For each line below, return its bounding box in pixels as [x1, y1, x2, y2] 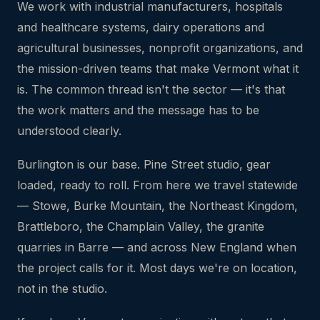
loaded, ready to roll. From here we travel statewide [17, 178, 298, 192]
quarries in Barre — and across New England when [17, 240, 296, 254]
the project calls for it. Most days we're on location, [17, 261, 297, 275]
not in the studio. [17, 281, 107, 296]
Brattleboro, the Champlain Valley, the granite [17, 219, 264, 234]
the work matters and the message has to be [17, 103, 259, 117]
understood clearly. [17, 124, 121, 138]
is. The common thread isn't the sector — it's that [17, 82, 285, 96]
